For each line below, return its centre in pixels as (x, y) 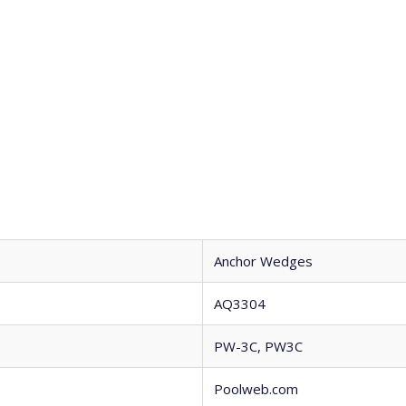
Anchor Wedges (263, 261)
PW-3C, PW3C (258, 346)
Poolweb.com (256, 389)
